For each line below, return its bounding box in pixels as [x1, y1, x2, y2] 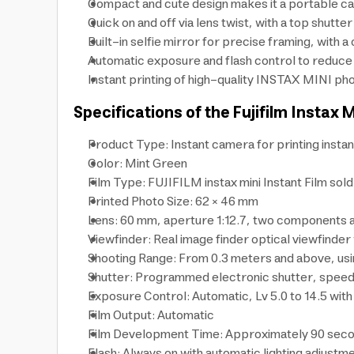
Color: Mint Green [88, 153, 187, 175]
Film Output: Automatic [88, 304, 214, 326]
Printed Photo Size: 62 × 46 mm [88, 190, 258, 213]
